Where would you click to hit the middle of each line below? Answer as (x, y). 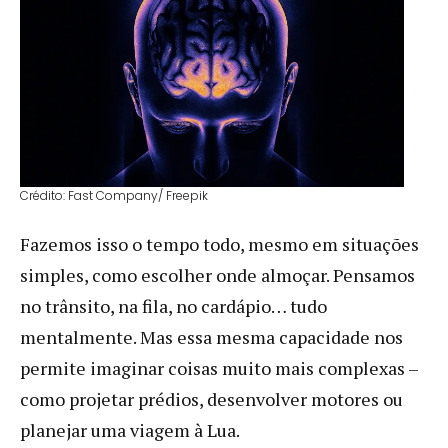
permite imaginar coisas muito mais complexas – (219, 367)
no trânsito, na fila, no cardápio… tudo (173, 305)
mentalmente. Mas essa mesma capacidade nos (211, 336)
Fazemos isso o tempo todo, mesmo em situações (219, 243)
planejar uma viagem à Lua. (130, 429)
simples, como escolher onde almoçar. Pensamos (217, 274)
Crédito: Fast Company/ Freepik (114, 195)
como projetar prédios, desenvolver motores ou (211, 398)
